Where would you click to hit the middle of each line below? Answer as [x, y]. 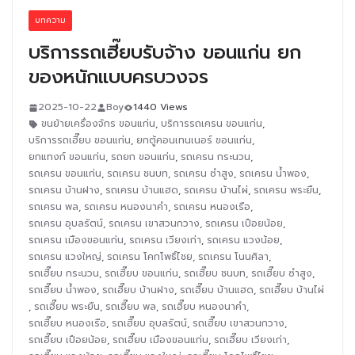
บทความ [50, 21]
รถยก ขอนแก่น [143, 157]
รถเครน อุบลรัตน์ [66, 224]
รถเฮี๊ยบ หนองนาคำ [204, 307]
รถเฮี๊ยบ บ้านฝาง [138, 290]
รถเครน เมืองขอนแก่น [76, 240]
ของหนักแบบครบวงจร [118, 77]
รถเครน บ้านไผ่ [216, 191]
